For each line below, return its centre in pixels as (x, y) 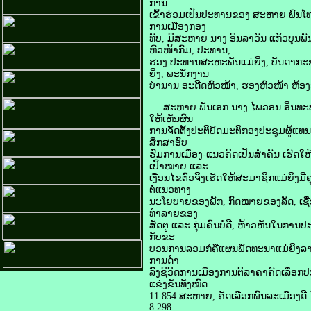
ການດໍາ (164, 261)
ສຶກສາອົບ (168, 143)
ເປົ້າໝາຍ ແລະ (179, 166)
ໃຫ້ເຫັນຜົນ (171, 119)
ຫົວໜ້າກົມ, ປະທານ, (190, 50)
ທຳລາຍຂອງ (174, 213)
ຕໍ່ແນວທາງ (170, 190)
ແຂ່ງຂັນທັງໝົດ (178, 284)
